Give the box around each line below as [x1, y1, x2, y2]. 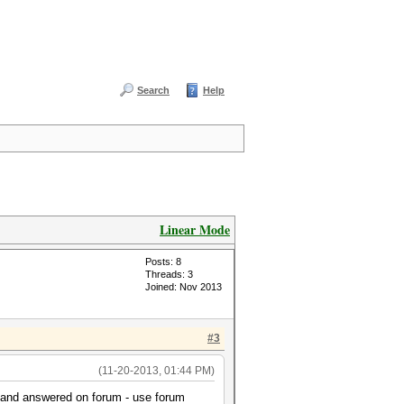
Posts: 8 [145, 256, 181, 267]
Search [137, 85, 170, 96]
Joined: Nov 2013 [145, 281, 222, 292]
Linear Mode [160, 220, 230, 239]
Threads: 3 [145, 269, 193, 280]
